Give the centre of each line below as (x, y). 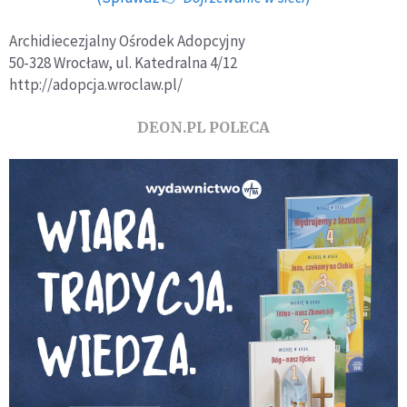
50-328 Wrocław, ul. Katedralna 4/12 (123, 62)
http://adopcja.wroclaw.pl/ (96, 84)
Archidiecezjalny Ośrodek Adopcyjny (127, 40)
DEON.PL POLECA (203, 127)
